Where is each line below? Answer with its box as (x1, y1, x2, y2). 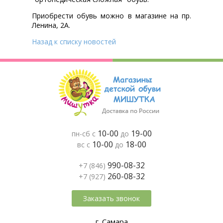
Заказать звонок (83, 193, 140, 203)
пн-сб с (71, 128, 98, 138)
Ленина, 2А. (32, 20, 70, 30)
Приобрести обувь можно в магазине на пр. (32, 10, 191, 20)
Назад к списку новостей (32, 36, 116, 46)
